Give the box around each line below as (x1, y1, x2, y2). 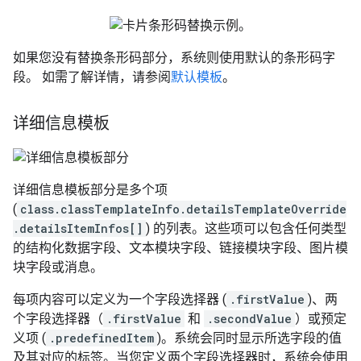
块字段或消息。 (13, 259, 103, 275)
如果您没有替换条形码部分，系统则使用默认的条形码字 (13, 50, 335, 65)
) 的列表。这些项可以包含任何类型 (146, 221, 346, 236)
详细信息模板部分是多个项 (13, 182, 168, 197)
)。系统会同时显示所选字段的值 (157, 330, 342, 346)
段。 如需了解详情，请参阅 (13, 69, 171, 85)
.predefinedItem (49, 330, 154, 346)
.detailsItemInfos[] (13, 221, 143, 236)
